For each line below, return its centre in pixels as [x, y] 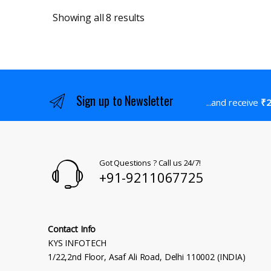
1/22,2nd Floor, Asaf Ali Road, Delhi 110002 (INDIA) [147, 256]
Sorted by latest [179, 17]
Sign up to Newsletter [125, 101]
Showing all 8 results [99, 18]
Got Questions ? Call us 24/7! [150, 162]
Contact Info [72, 229]
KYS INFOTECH [77, 243]
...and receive [233, 103]
